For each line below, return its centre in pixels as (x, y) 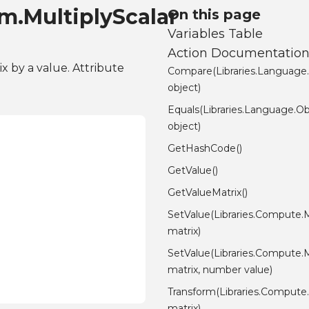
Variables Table (216, 34)
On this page (215, 15)
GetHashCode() (205, 149)
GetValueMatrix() (208, 193)
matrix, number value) (220, 270)
